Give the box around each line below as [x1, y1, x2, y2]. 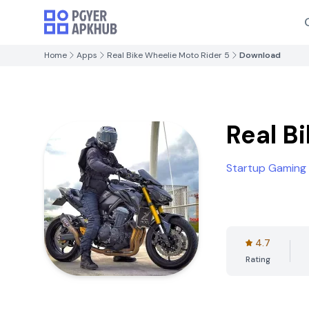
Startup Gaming [226, 161, 306, 175]
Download [239, 50, 281, 61]
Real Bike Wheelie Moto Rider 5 [107, 50, 230, 61]
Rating [246, 254, 270, 265]
